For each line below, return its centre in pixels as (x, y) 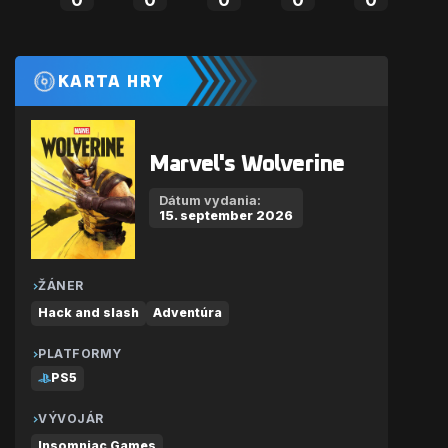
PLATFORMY (80, 354)
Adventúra (187, 313)
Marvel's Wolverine (247, 164)
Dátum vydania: (210, 200)
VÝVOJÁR (71, 419)
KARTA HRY (111, 83)
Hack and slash (88, 313)
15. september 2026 (226, 215)
